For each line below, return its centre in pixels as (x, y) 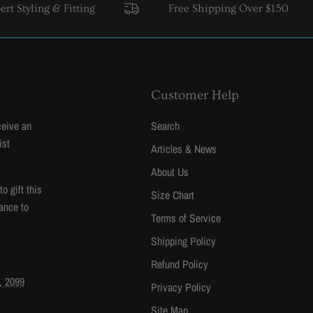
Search (165, 126)
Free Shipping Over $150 (196, 9)
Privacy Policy (181, 287)
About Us (170, 172)
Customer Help (195, 96)
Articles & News (184, 149)
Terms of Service (186, 218)
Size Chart (173, 195)
